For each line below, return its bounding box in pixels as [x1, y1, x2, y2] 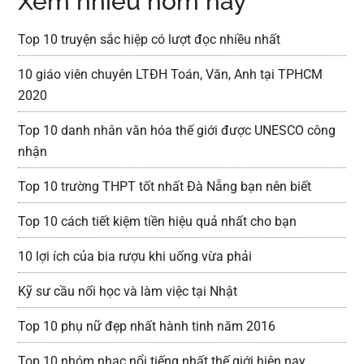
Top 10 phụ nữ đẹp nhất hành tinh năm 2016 [18, 318, 276, 334]
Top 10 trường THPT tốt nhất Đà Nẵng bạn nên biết [18, 178, 312, 194]
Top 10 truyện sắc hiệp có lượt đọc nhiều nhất [18, 31, 281, 47]
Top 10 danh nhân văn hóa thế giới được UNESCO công [18, 122, 336, 138]
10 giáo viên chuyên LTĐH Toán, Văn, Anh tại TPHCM [18, 66, 323, 82]
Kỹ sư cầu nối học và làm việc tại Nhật [18, 283, 238, 299]
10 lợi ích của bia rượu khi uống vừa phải [18, 248, 253, 264]
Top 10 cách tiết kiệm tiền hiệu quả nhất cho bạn [18, 213, 297, 229]
